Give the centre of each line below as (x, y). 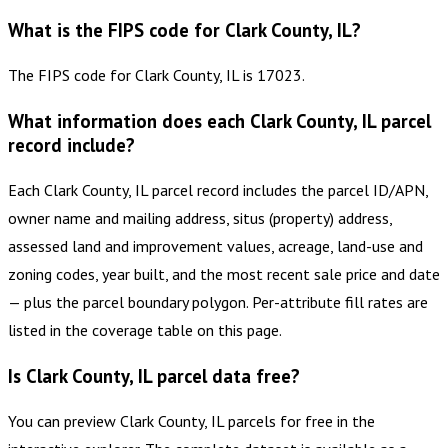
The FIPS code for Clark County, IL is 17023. (156, 75)
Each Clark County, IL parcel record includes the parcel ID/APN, (218, 189)
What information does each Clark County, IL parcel (219, 121)
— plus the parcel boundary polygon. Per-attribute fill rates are (218, 301)
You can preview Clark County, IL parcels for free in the (191, 420)
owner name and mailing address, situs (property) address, (200, 217)
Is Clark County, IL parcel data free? (154, 375)
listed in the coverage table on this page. (145, 329)
